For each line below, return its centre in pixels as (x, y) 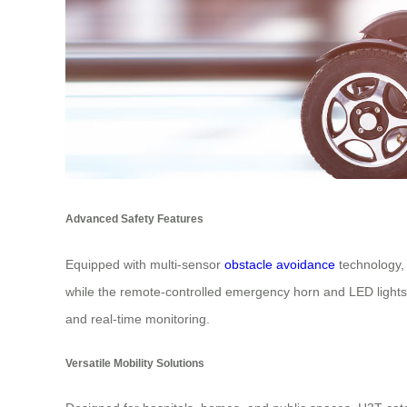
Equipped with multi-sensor (145, 264)
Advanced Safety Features (134, 219)
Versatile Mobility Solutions (135, 362)
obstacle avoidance (280, 264)
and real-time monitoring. (138, 318)
